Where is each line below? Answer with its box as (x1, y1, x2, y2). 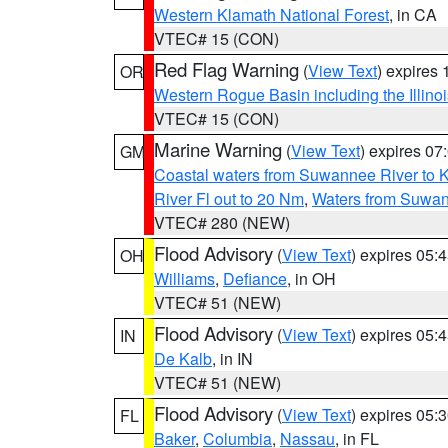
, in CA (389, 3, 437, 26)
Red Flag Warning (154, 56, 299, 82)
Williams (154, 267, 215, 290)
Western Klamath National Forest (154, 3, 389, 26)
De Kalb (154, 347, 212, 370)
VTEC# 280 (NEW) (154, 211, 290, 234)
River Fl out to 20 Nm (154, 187, 304, 210)
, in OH (287, 267, 336, 290)
